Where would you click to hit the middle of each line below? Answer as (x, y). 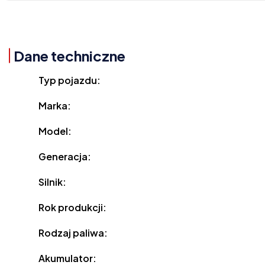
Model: (55, 131)
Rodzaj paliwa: (73, 233)
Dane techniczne (70, 56)
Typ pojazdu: (70, 80)
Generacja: (65, 157)
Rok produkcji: (73, 208)
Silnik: (53, 182)
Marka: (55, 106)
